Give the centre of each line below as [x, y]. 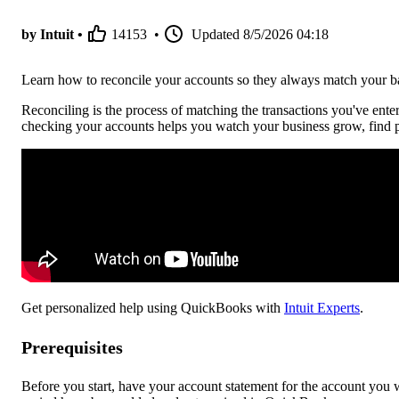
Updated [216, 35]
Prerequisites [72, 348]
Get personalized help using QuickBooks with [153, 308]
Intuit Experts [322, 308]
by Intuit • [52, 35]
